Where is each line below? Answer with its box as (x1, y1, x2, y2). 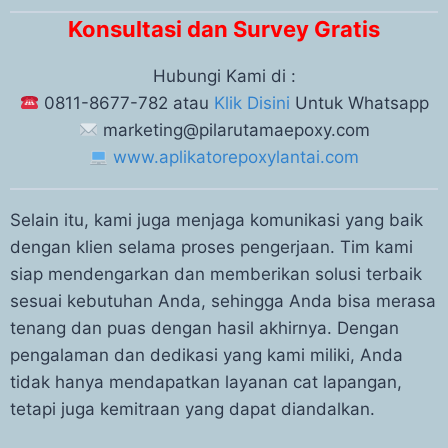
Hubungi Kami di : (152, 66, 296, 86)
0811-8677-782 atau (38, 93, 214, 113)
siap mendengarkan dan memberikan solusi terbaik (10, 264, 422, 284)
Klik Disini (213, 93, 290, 113)
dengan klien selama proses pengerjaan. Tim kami (10, 237, 413, 257)
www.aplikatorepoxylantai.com (113, 147, 360, 167)
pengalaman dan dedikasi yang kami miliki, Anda (10, 345, 403, 365)
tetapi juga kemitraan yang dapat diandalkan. (10, 399, 375, 419)
